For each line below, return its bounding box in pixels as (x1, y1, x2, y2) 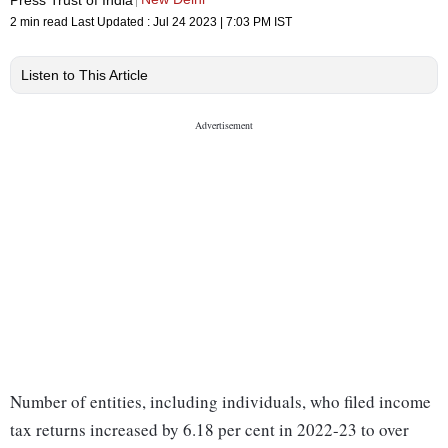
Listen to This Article (21, 67, 148, 84)
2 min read (10, 15, 71, 30)
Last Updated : (71, 15, 153, 30)
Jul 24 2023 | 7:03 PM (153, 15, 271, 30)
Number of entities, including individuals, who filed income (10, 390, 431, 414)
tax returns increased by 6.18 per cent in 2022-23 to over (10, 418, 409, 442)
